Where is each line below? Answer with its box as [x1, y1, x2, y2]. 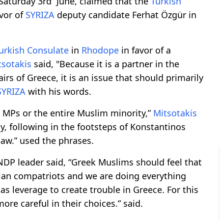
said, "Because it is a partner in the [31, 57, 179, 70]
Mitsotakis [153, 107, 197, 119]
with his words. [26, 85, 91, 97]
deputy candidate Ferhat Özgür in [55, 8, 196, 21]
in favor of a [119, 44, 171, 56]
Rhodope [82, 44, 119, 56]
